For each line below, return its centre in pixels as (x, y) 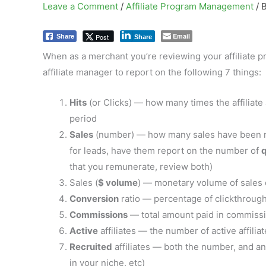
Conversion (94, 199)
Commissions (99, 215)
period (83, 118)
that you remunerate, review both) (141, 167)
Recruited (91, 247)
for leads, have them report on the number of (165, 151)
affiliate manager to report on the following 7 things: (152, 72)
